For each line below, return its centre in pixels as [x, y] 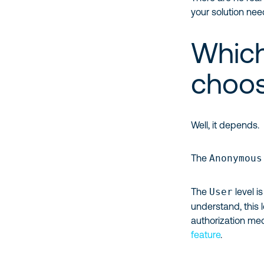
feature [206, 235]
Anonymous [236, 158]
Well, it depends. [225, 125]
